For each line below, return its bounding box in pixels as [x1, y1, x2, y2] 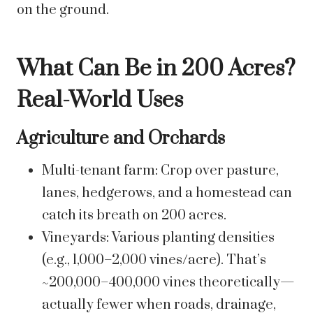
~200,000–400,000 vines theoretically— [42, 274, 295, 292]
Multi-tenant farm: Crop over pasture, [42, 162, 279, 180]
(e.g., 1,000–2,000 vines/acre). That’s [42, 252, 266, 270]
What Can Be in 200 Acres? [17, 54, 296, 84]
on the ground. [17, 1, 109, 20]
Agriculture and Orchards [17, 127, 225, 151]
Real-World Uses [17, 86, 183, 115]
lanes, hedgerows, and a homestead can [42, 184, 292, 203]
